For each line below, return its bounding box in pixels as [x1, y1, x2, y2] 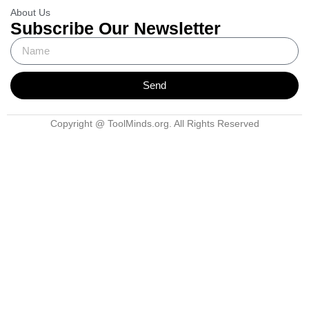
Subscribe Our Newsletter [10, 18, 221, 38]
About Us [10, 6, 50, 18]
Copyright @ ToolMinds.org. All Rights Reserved [50, 117, 259, 129]
